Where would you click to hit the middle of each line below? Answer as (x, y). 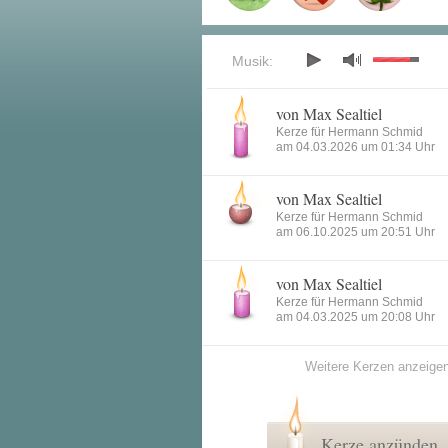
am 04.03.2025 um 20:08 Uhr (355, 317)
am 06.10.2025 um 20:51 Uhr (355, 232)
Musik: (252, 61)
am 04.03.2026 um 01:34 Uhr (355, 147)
